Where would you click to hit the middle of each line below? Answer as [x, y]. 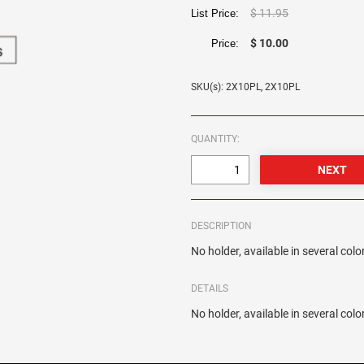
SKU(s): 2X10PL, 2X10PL [246, 87]
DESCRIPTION [222, 226]
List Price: [219, 14]
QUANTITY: [216, 139]
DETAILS [210, 289]
